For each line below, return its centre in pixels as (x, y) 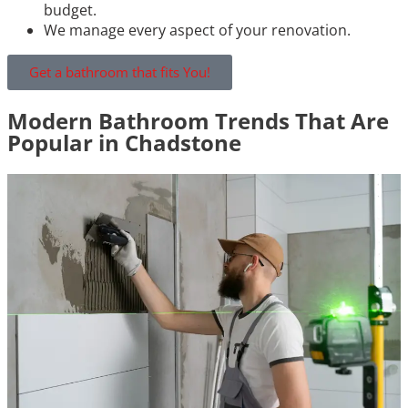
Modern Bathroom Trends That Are (198, 120)
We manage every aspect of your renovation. (197, 30)
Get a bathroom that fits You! (120, 71)
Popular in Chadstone (124, 142)
